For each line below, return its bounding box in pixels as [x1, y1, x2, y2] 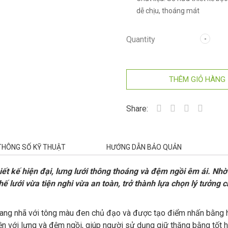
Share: [126, 104, 149, 113]
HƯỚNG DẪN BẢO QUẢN [106, 143, 182, 151]
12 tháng [170, 24, 201, 32]
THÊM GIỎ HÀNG [169, 75, 226, 84]
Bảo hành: [136, 24, 170, 32]
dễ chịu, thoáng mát [136, 7, 200, 15]
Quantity [126, 35, 156, 44]
